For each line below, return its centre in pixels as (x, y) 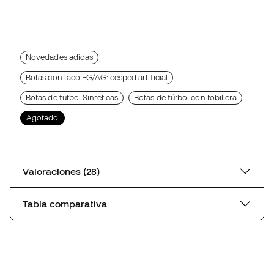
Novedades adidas (60, 57)
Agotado (43, 118)
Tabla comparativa (65, 204)
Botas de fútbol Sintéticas (72, 98)
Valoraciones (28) (91, 172)
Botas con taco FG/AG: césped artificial (97, 78)
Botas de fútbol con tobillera (186, 98)
